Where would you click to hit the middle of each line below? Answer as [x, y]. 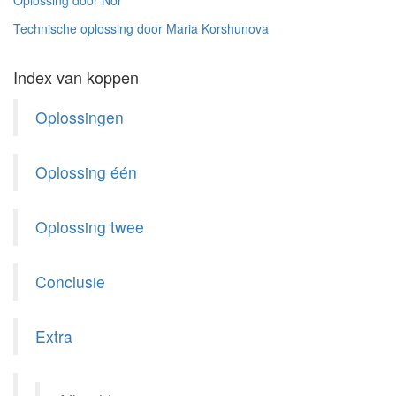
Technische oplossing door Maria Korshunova [141, 28]
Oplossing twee [90, 227]
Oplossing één [86, 172]
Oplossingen [80, 117]
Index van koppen [76, 77]
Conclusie [70, 282]
